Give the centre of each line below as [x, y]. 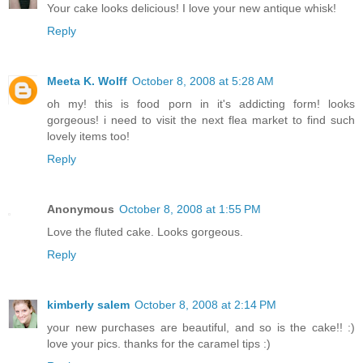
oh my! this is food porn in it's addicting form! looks [201, 104]
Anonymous [81, 209]
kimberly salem [88, 305]
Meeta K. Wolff [87, 81]
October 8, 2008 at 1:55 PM [190, 209]
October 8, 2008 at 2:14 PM [205, 305]
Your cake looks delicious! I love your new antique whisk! [192, 9]
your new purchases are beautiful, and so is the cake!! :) [201, 327]
